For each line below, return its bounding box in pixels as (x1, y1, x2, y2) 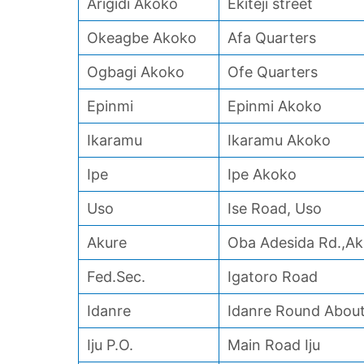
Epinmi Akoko (227, 97, 322, 115)
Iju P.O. (87, 336, 133, 353)
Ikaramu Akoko (227, 132, 331, 149)
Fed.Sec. (87, 268, 145, 285)
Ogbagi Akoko (87, 63, 184, 80)
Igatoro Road (227, 268, 318, 285)
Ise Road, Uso (227, 200, 322, 217)
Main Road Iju (227, 336, 320, 353)
